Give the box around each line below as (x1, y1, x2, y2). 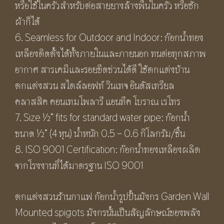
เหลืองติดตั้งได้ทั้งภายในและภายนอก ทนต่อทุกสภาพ (15, 47, 206, 60)
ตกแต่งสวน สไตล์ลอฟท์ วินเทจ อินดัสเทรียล (15, 79, 174, 92)
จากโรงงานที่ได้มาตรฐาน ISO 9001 (15, 159, 143, 172)
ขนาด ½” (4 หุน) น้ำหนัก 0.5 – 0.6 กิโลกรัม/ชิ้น (15, 127, 185, 140)
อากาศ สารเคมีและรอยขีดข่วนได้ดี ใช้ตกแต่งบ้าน (15, 63, 189, 76)
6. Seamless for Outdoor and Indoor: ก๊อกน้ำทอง (15, 31, 203, 44)
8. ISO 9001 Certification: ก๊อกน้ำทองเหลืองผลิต (15, 143, 200, 156)
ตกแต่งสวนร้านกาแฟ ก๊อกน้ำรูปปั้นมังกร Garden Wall (15, 190, 209, 203)
